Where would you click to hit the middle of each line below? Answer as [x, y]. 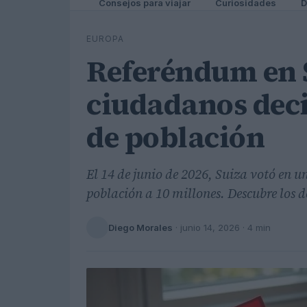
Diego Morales [140, 227]
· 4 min [255, 227]
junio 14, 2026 [210, 227]
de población [175, 137]
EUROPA [105, 39]
